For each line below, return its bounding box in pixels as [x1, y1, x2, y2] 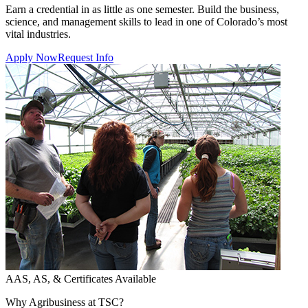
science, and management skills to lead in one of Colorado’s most [5, 15, 287, 27]
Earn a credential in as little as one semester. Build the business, [5, 3, 279, 15]
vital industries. [5, 27, 71, 40]
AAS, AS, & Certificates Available [5, 272, 156, 285]
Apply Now [5, 51, 58, 63]
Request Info [58, 51, 113, 63]
